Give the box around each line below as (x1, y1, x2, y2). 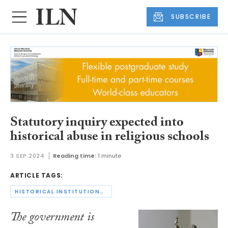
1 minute (97, 152, 121, 160)
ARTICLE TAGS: (10, 171, 63, 180)
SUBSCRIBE (171, 12, 211, 21)
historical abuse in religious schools (10, 126, 209, 149)
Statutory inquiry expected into (10, 112, 184, 135)
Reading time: (52, 152, 96, 160)
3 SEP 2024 (10, 152, 45, 160)
